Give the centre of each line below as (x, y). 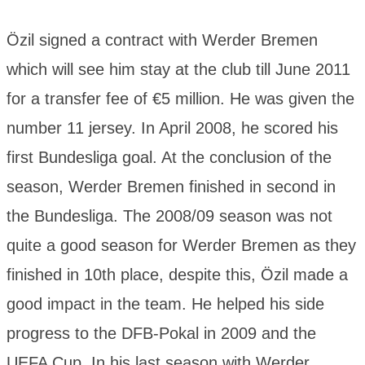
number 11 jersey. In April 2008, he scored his (172, 128)
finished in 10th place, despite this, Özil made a (177, 275)
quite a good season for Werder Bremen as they (181, 246)
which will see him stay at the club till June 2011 (178, 70)
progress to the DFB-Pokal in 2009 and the (161, 334)
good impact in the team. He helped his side (165, 304)
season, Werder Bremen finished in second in (171, 187)
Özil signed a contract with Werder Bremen (162, 40)
